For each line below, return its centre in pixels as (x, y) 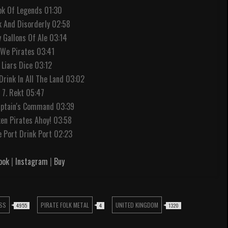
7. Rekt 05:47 (23, 93)
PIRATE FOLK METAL (65, 205)
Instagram (32, 161)
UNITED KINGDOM (137, 205)
